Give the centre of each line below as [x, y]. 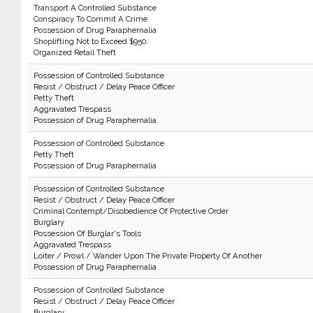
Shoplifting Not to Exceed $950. [90, 41]
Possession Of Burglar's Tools [87, 233]
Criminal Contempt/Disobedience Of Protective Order [131, 211]
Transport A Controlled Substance [95, 8]
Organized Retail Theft [74, 52]
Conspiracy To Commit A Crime [90, 19]
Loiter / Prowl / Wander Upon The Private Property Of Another [147, 256]
